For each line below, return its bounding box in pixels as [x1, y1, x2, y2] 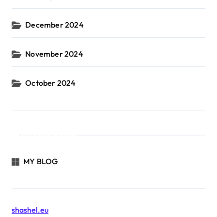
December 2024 [25, 20, 84, 30]
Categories [27, 129, 77, 141]
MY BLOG [23, 156, 58, 166]
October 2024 [25, 78, 76, 88]
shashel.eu [12, 205, 48, 215]
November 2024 [25, 49, 83, 59]
